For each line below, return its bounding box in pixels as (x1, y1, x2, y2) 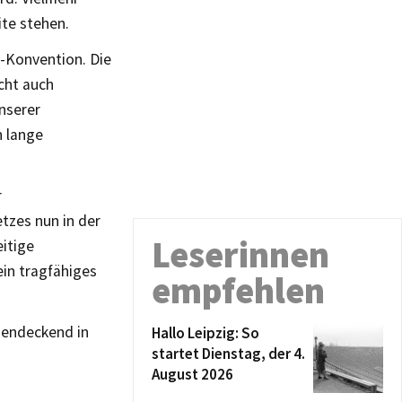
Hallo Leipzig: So (152, 323, 259, 343)
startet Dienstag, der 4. (152, 344, 305, 363)
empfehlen (152, 268, 325, 313)
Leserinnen (152, 232, 329, 277)
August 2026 (152, 364, 233, 384)
